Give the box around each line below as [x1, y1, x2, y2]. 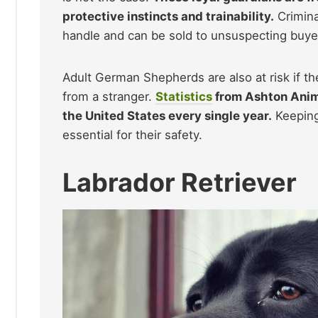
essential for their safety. [62, 128, 202, 143]
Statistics [155, 89, 212, 104]
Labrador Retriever [62, 167, 297, 199]
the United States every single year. [62, 109, 272, 124]
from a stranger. [62, 89, 155, 104]
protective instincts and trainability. [62, 9, 274, 24]
